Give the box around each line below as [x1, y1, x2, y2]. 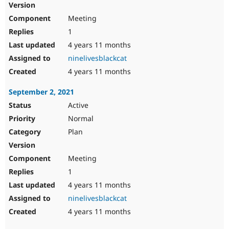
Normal [66, 113, 94, 124]
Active [66, 100, 88, 110]
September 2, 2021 [9, 87, 74, 97]
